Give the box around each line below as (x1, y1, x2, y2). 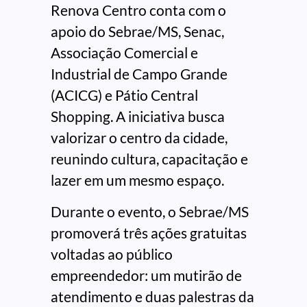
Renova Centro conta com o (51, 1, 226, 19)
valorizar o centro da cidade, (51, 129, 228, 147)
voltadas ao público (51, 245, 173, 262)
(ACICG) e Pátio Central (51, 86, 198, 104)
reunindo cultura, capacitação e (51, 150, 248, 168)
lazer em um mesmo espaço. (51, 171, 224, 189)
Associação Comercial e (51, 44, 198, 62)
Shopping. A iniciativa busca (51, 108, 225, 125)
